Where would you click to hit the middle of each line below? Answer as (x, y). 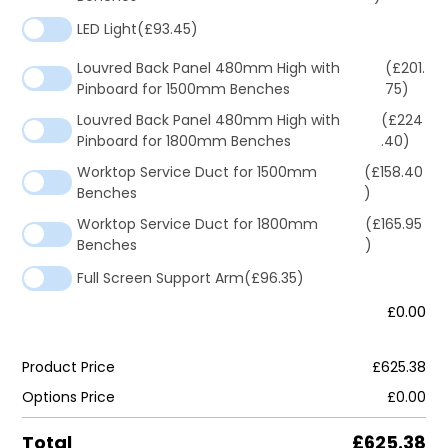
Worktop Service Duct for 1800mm (197, 223)
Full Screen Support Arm (160, 277)
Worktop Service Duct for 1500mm (197, 171)
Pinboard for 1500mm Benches (183, 88)
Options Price (68, 396)
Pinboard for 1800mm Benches (184, 140)
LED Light (107, 28)
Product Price (68, 366)
